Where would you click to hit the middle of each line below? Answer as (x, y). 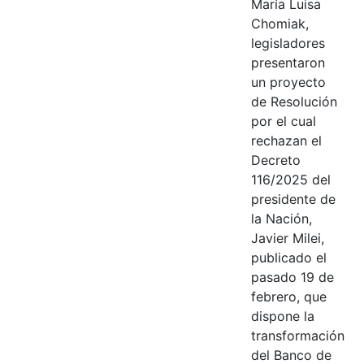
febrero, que (288, 296)
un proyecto (288, 82)
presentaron (288, 62)
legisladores (288, 43)
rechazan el (286, 140)
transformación (297, 335)
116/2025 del (290, 179)
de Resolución (294, 101)
